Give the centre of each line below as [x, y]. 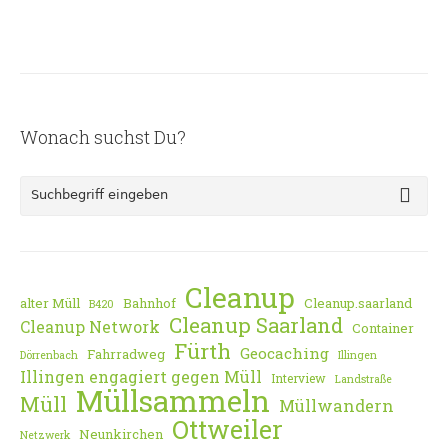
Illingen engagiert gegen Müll [141, 377]
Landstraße [363, 379]
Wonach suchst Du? [103, 137]
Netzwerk [45, 435]
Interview [298, 378]
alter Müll [50, 303]
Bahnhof [149, 303]
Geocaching [284, 353]
